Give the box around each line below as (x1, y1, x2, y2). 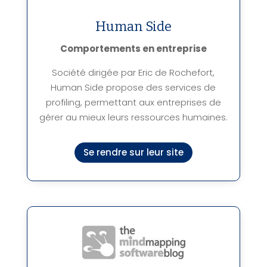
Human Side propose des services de (51, 80, 216, 94)
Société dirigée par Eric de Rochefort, (52, 66, 215, 79)
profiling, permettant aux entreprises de (45, 95, 221, 108)
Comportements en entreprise (60, 42, 207, 55)
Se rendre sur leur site (83, 146, 184, 159)
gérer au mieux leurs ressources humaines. (39, 110, 228, 123)
